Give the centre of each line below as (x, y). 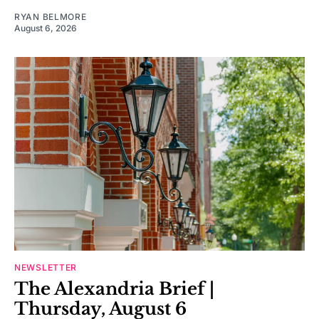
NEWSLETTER (46, 268)
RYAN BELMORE (51, 17)
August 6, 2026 (46, 28)
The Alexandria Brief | (114, 289)
